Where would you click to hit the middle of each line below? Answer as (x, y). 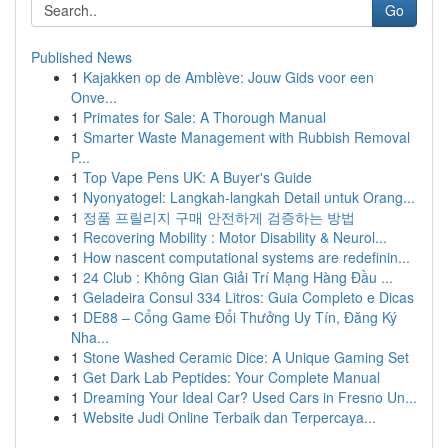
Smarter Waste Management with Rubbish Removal (246, 137)
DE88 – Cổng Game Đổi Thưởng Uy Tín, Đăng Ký (240, 317)
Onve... (94, 97)
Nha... (90, 337)
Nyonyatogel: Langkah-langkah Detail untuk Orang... (249, 197)
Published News (81, 57)
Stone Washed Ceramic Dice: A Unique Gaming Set (246, 357)
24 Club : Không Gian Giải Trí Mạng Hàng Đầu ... (238, 277)
